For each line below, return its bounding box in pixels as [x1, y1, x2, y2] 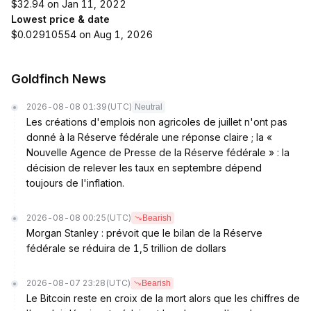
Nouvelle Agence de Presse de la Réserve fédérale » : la [26, 146, 289, 158]
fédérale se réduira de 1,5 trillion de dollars [26, 242, 226, 254]
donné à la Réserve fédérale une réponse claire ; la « [26, 131, 272, 143]
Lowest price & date [11, 13, 110, 25]
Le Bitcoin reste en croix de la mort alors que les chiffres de [26, 292, 300, 304]
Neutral [135, 102, 162, 112]
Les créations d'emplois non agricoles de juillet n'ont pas [26, 116, 287, 128]
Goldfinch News [11, 72, 106, 86]
